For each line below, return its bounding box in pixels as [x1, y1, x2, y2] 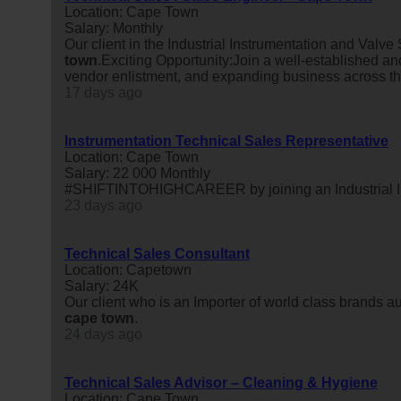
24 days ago [64, 326, 142, 342]
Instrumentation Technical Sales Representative [64, 132, 388, 149]
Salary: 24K [64, 277, 139, 294]
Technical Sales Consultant [64, 245, 250, 261]
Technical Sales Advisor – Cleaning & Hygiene [64, 374, 378, 390]
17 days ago [64, 84, 142, 100]
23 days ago [64, 197, 142, 213]
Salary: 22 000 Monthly [64, 165, 210, 181]
